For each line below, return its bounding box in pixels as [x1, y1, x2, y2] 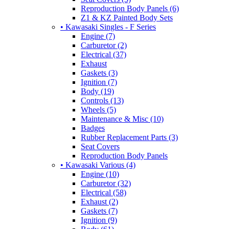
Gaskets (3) [81, 68, 118, 77]
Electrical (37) [81, 50, 126, 59]
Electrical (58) [81, 188, 126, 197]
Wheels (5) [81, 105, 116, 114]
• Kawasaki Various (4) [60, 160, 135, 169]
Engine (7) [81, 31, 115, 40]
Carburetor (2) [81, 40, 127, 50]
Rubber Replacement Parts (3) [81, 132, 178, 142]
